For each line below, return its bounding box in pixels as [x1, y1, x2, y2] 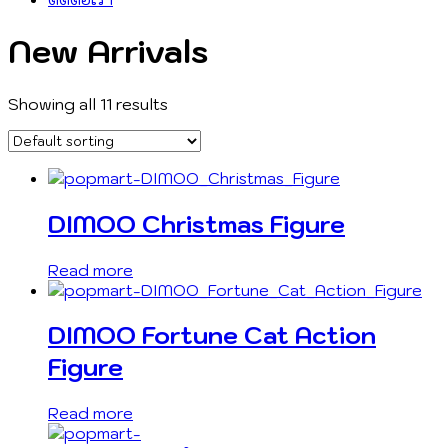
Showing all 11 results [8, 93, 168, 114]
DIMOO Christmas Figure [48, 207, 345, 240]
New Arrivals [8, 30, 208, 73]
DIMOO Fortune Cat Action [48, 319, 376, 352]
